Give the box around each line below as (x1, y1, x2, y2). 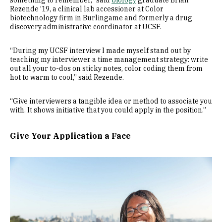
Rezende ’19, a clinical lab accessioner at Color (10, 4, 164, 13)
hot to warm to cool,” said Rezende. (10, 73, 124, 82)
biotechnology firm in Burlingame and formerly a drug (10, 13, 192, 22)
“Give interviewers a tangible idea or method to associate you (10, 97, 212, 106)
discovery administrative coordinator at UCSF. (10, 22, 162, 31)
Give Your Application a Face (10, 131, 131, 141)
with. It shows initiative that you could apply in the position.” (10, 106, 206, 114)
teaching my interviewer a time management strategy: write (10, 55, 208, 64)
